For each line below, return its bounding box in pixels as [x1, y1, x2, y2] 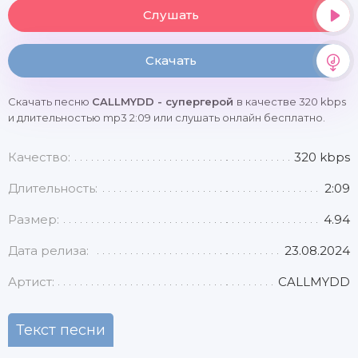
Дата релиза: [8, 243, 89, 258]
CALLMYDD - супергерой [92, 95, 237, 108]
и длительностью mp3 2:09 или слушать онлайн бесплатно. [8, 111, 325, 124]
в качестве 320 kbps [237, 95, 346, 108]
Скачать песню [8, 95, 92, 108]
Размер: [8, 212, 59, 227]
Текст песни [16, 321, 105, 339]
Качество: [8, 149, 70, 165]
